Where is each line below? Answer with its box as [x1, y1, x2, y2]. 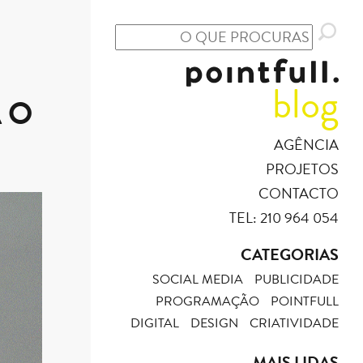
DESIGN [190, 314, 238, 332]
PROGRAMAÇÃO [156, 293, 259, 310]
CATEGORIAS [241, 243, 339, 267]
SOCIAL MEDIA [152, 271, 243, 288]
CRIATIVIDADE [250, 314, 339, 332]
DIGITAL [130, 314, 179, 332]
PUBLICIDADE [254, 271, 339, 288]
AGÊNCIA [274, 135, 339, 156]
